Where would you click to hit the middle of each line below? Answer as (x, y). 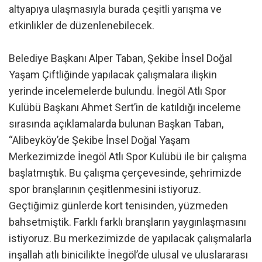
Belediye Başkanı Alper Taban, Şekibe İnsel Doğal (120, 58)
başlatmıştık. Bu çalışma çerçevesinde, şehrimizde (125, 173)
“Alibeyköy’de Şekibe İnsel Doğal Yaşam (99, 140)
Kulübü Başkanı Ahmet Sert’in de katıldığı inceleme (125, 108)
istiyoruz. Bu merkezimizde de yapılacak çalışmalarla (130, 239)
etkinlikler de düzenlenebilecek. (82, 26)
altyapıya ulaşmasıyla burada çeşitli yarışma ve (115, 9)
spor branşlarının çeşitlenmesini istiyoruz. (105, 189)
